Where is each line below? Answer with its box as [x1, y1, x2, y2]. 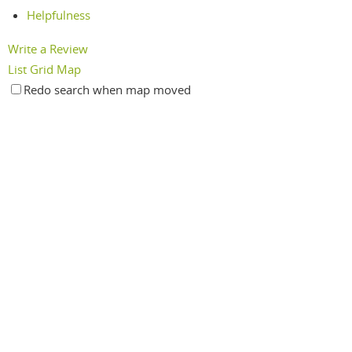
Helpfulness [27, 6, 91, 23]
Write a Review [8, 41, 88, 57]
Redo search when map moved [24, 82, 191, 98]
